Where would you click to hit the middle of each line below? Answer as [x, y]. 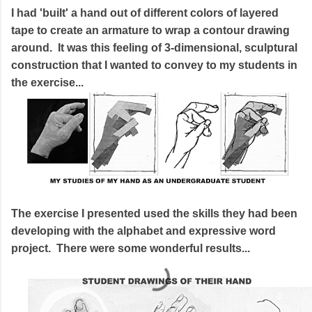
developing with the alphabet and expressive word [143, 231]
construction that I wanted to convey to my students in [154, 65]
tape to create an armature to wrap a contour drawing [150, 30]
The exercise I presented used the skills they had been [154, 213]
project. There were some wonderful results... [132, 248]
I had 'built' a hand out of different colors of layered [145, 13]
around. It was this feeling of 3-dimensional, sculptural [154, 47]
